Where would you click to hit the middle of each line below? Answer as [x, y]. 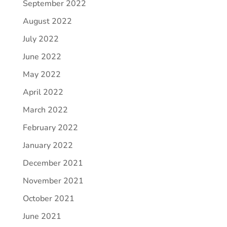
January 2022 [48, 145]
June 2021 [42, 216]
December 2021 [53, 163]
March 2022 [45, 110]
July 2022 [41, 39]
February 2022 [50, 127]
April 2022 [43, 92]
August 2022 [47, 21]
